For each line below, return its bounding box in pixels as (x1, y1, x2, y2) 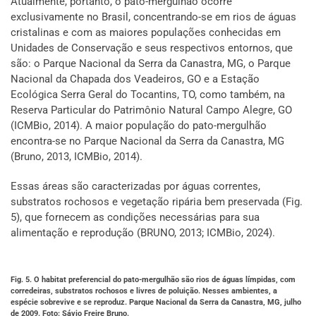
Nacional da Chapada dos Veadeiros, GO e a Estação (11, 73, 260, 86)
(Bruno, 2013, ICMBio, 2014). (11, 150, 142, 164)
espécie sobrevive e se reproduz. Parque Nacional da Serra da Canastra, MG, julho (11, 298, 301, 308)
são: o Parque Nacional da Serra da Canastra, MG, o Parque (11, 57, 291, 71)
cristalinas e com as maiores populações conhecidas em (11, 26, 281, 39)
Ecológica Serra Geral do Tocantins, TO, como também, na (11, 88, 285, 102)
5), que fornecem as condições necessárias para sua (11, 211, 260, 224)
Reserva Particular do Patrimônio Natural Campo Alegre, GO (11, 104, 292, 117)
